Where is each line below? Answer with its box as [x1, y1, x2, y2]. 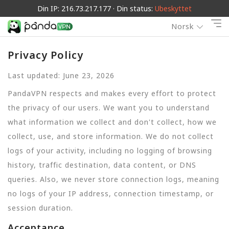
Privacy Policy [8, 48, 83, 62]
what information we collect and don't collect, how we [8, 117, 217, 127]
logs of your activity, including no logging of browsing [8, 145, 212, 155]
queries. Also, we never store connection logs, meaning [8, 174, 219, 184]
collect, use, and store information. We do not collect [8, 131, 214, 141]
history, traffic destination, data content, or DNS [8, 159, 196, 170]
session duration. [8, 202, 73, 213]
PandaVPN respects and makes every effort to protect [8, 88, 216, 98]
